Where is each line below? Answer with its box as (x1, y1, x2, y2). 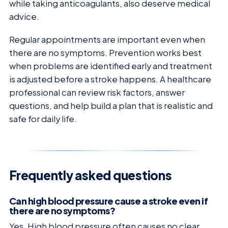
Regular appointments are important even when (9, 34, 205, 45)
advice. (9, 11, 39, 22)
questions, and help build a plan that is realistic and (9, 100, 213, 111)
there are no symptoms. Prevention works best (9, 47, 202, 58)
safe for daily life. (9, 113, 77, 124)
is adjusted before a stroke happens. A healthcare (9, 73, 211, 84)
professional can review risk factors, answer (9, 87, 185, 98)
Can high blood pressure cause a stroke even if (9, 195, 208, 207)
